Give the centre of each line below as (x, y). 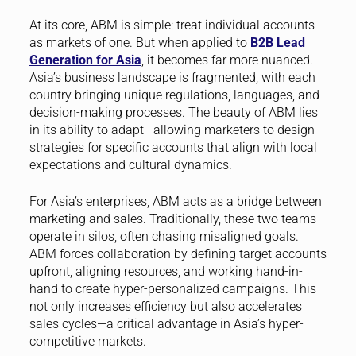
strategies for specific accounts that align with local (173, 148)
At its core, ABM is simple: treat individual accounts (172, 25)
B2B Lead (277, 43)
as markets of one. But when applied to (139, 43)
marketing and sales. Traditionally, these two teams (172, 219)
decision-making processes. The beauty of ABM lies (173, 113)
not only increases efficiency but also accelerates (165, 307)
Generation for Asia (85, 60)
